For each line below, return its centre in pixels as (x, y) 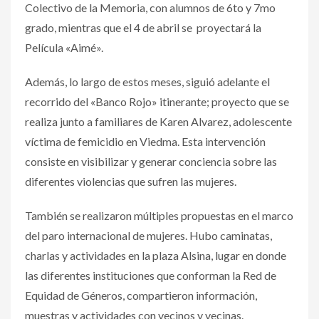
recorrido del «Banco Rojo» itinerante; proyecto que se (157, 101)
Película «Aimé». (64, 47)
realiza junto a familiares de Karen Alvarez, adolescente (158, 121)
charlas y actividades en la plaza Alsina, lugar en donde (156, 255)
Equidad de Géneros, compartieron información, (141, 295)
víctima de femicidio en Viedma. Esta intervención (145, 141)
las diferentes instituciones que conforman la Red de (151, 275)
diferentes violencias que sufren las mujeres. (131, 181)
